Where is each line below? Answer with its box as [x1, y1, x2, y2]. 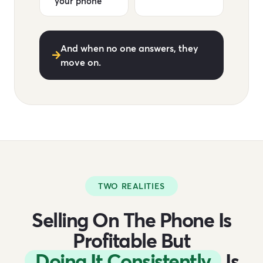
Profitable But [73, 227, 190, 253]
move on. [60, 56, 101, 68]
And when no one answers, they [60, 42, 198, 54]
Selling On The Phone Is [32, 206, 231, 232]
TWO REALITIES [98, 180, 165, 191]
